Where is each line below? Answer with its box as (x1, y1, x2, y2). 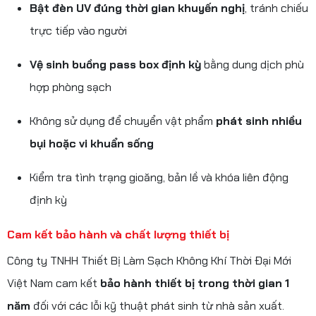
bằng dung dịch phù (201, 56, 304, 72)
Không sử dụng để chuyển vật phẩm (30, 113, 216, 128)
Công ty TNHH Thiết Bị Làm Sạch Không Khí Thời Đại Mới (7, 253, 291, 268)
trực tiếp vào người (30, 23, 127, 38)
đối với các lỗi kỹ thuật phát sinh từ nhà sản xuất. (30, 298, 284, 313)
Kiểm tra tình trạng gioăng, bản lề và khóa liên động (30, 169, 288, 185)
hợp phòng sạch (30, 79, 111, 95)
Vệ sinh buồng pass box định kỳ (30, 56, 201, 72)
